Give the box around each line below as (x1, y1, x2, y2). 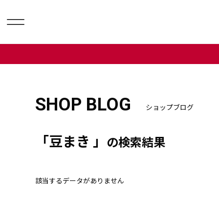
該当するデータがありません (35, 175, 124, 185)
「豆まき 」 (35, 131, 107, 151)
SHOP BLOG (35, 94, 131, 115)
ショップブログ (146, 102, 194, 112)
